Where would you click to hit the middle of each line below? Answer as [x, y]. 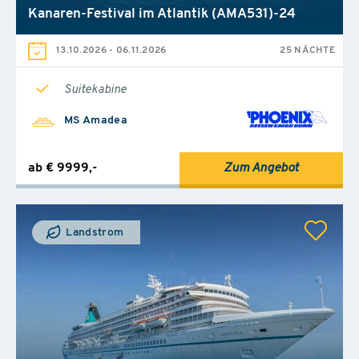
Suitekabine [95, 90]
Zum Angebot [261, 168]
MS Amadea [96, 120]
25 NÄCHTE [307, 50]
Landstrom [94, 232]
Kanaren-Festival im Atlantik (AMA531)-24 [162, 14]
